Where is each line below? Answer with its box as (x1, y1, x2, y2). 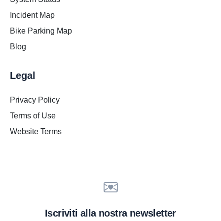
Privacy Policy (10, 96, 60, 105)
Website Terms (10, 127, 62, 136)
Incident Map (10, 11, 55, 20)
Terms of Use (10, 111, 56, 120)
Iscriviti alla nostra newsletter (45, 208, 176, 219)
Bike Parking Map (10, 27, 72, 36)
